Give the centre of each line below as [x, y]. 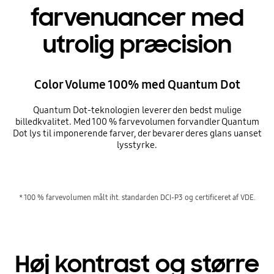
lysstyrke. [137, 145]
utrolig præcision [137, 44]
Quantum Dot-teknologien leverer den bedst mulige [137, 110]
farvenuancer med [137, 17]
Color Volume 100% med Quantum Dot [137, 84]
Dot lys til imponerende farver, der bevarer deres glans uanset [137, 133]
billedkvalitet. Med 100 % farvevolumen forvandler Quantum [137, 121]
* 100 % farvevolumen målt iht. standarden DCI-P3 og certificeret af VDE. [137, 198]
